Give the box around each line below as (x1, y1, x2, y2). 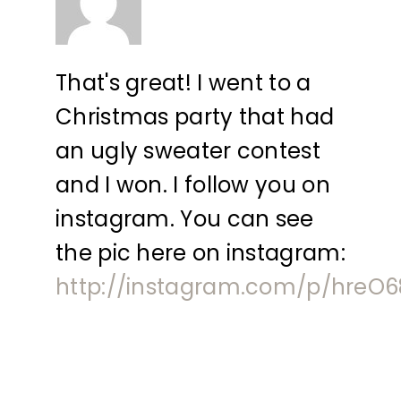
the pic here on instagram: (55, 237, 346, 268)
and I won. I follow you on (55, 169, 330, 200)
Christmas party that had (55, 101, 335, 132)
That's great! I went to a (55, 67, 311, 98)
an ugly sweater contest (55, 135, 320, 166)
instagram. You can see (55, 203, 314, 234)
